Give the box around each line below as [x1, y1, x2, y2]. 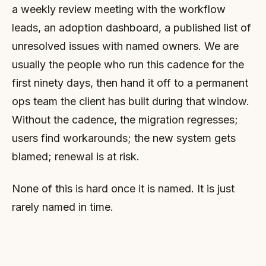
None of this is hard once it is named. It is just [12, 182, 235, 195]
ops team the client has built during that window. [12, 95, 249, 107]
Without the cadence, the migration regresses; [12, 113, 238, 126]
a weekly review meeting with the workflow [12, 3, 226, 15]
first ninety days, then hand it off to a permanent [12, 77, 248, 89]
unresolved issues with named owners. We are [12, 40, 239, 52]
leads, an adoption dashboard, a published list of [12, 21, 251, 34]
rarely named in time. [12, 200, 113, 213]
